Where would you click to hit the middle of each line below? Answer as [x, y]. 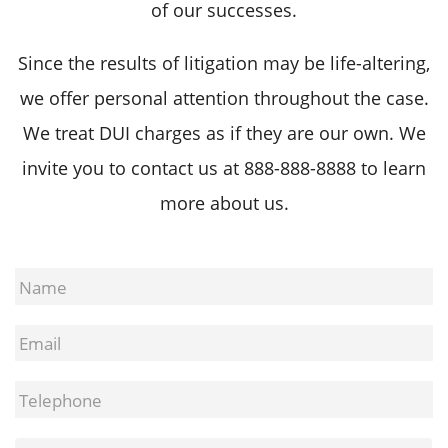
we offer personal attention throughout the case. [224, 97]
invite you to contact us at [133, 167]
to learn [391, 167]
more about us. [224, 202]
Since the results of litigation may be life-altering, [224, 62]
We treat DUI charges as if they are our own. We [224, 132]
